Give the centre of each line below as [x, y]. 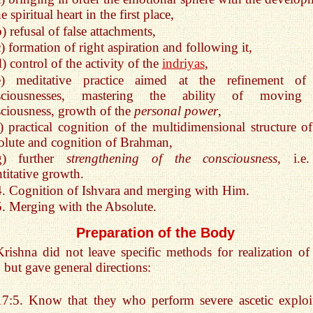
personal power [176, 110]
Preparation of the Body [155, 232]
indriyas [183, 64]
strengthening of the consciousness [172, 159]
